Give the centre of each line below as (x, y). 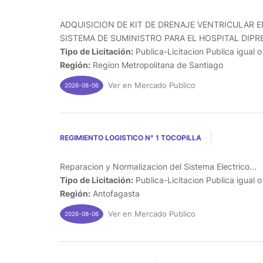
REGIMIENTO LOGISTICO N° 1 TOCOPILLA (131, 137)
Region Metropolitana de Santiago (157, 65)
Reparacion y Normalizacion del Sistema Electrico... (158, 166)
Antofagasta (115, 193)
